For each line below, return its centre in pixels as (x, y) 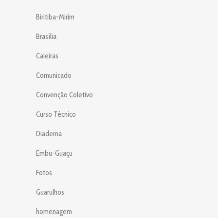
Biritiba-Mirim (55, 17)
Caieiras (47, 56)
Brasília (46, 36)
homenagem (54, 211)
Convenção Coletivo (64, 95)
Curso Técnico (56, 114)
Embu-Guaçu (54, 153)
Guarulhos (50, 192)
